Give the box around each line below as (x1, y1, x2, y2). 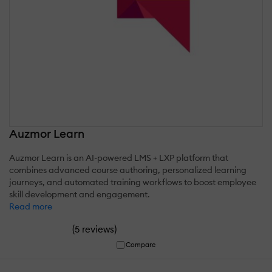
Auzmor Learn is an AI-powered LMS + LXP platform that (9, 152, 228, 164)
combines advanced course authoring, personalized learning (9, 165, 246, 176)
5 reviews (75, 223, 114, 236)
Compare (126, 240, 156, 250)
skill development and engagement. (9, 189, 150, 200)
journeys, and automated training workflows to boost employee (9, 177, 256, 188)
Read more (9, 201, 52, 212)
